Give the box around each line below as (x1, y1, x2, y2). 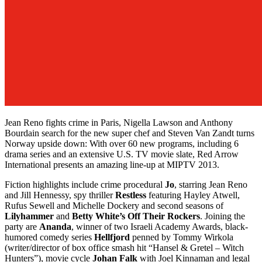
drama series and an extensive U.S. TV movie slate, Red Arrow (5, 149, 239, 160)
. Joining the (200, 211, 245, 222)
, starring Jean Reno (174, 180, 247, 190)
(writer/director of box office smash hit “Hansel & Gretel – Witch (5, 243, 244, 253)
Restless (115, 190, 146, 201)
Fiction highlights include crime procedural (5, 180, 165, 190)
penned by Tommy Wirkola (130, 232, 233, 243)
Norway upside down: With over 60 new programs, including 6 (5, 139, 239, 149)
